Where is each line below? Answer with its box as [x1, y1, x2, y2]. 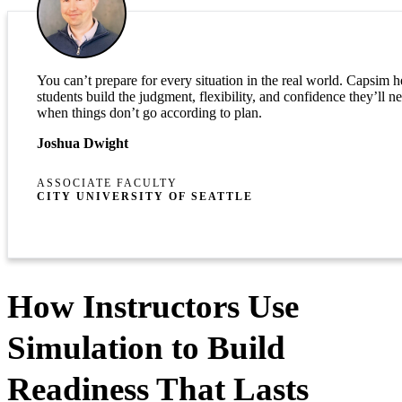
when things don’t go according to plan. [37, 105, 262, 121]
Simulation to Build [7, 328, 285, 366]
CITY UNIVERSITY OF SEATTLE [37, 190, 253, 204]
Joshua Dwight [37, 135, 128, 152]
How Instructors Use [7, 287, 299, 325]
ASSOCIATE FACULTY [37, 177, 178, 190]
